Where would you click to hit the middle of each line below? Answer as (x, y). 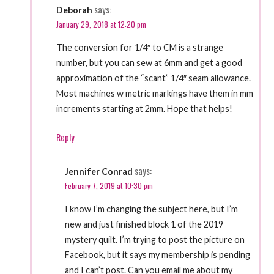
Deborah (74, 10)
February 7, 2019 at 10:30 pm (109, 185)
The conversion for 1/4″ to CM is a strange (139, 48)
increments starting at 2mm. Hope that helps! (144, 109)
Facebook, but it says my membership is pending (157, 255)
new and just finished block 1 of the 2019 (144, 224)
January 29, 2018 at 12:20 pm (101, 24)
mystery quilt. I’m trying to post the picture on (154, 240)
